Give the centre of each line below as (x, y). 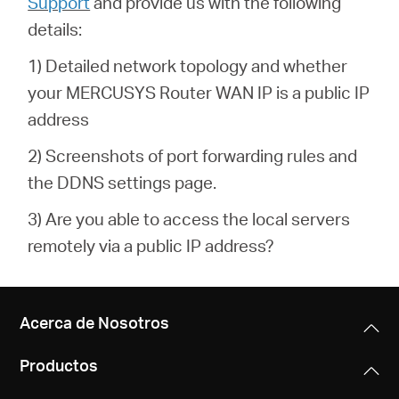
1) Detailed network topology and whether (188, 65)
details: (55, 28)
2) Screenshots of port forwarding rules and (193, 155)
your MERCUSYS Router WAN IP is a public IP (199, 92)
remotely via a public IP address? (151, 245)
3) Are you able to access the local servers (189, 218)
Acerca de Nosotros (95, 322)
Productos (59, 365)
